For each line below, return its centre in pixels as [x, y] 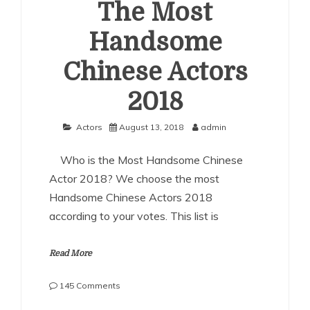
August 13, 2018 [151, 127]
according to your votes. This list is [134, 216]
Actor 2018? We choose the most [134, 179]
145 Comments [90, 285]
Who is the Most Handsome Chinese [146, 160]
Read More [71, 253]
